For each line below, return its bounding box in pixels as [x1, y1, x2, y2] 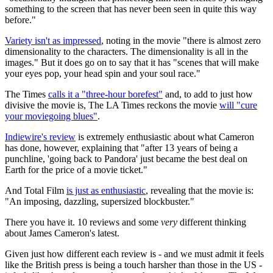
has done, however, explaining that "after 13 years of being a [5, 142, 238, 153]
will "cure [219, 99, 257, 110]
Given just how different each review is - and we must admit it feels [5, 248, 264, 259]
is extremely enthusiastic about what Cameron [76, 131, 254, 142]
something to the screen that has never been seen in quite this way [5, 3, 257, 14]
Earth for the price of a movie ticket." [5, 164, 147, 175]
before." [5, 14, 36, 25]
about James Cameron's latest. [5, 227, 119, 238]
